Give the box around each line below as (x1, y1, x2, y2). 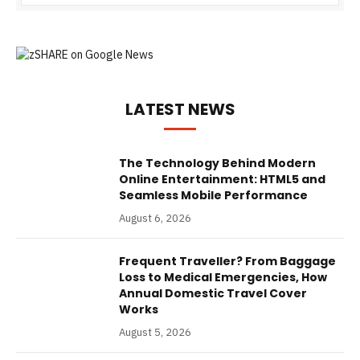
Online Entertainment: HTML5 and (119, 170, 325, 187)
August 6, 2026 (119, 211, 191, 225)
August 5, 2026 (119, 325, 191, 339)
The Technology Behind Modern (119, 154, 316, 171)
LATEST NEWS (125, 97, 235, 121)
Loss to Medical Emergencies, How (119, 268, 327, 285)
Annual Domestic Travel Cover (119, 284, 307, 301)
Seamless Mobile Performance (119, 186, 308, 203)
